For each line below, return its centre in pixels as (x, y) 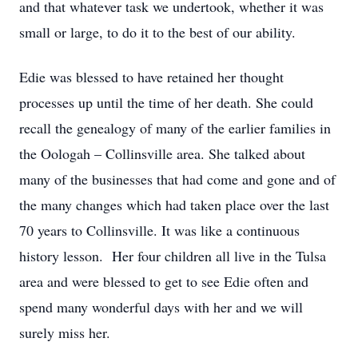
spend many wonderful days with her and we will (161, 307)
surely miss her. (65, 332)
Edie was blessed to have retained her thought (151, 77)
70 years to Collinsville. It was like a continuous (159, 230)
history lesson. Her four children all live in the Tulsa (173, 256)
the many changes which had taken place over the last (174, 205)
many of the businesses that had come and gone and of (177, 179)
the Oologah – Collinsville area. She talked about (162, 153)
